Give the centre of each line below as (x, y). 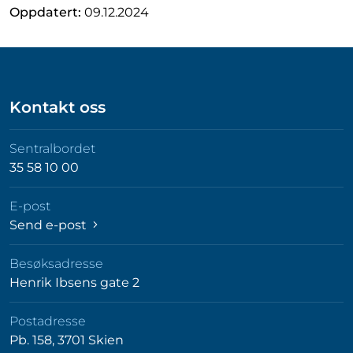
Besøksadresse (56, 264)
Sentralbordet (52, 149)
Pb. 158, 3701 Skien (67, 340)
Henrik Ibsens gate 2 (74, 282)
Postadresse (48, 321)
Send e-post (50, 225)
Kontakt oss (58, 107)
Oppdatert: (47, 12)
